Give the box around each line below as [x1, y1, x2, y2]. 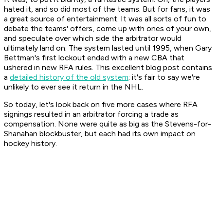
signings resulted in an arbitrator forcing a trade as [4, 109, 179, 119]
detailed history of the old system [10, 73, 128, 82]
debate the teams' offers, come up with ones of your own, [4, 24, 211, 34]
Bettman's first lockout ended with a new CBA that [4, 53, 184, 63]
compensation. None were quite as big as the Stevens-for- [4, 119, 211, 129]
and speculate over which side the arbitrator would [4, 34, 182, 43]
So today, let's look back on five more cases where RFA [4, 100, 198, 109]
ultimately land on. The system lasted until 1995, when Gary [4, 43, 212, 53]
